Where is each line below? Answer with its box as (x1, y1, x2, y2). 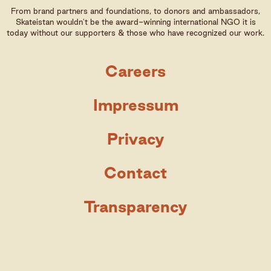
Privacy (106, 129, 165, 148)
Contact (103, 163, 168, 181)
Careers (105, 62, 166, 80)
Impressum (93, 96, 178, 114)
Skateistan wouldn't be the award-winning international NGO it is (15, 17, 256, 26)
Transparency (83, 197, 188, 215)
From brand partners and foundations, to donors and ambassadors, (11, 6, 260, 15)
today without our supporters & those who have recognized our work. (7, 28, 264, 37)
